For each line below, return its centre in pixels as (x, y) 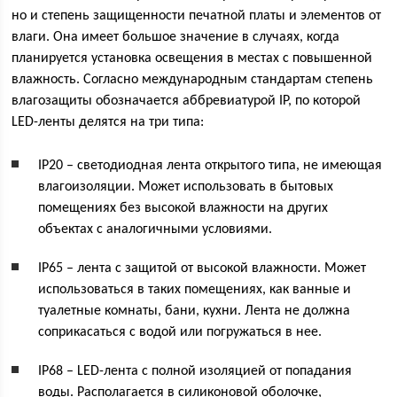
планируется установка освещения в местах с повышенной (192, 59)
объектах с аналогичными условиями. (156, 230)
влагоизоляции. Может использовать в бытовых (186, 187)
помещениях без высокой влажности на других (183, 209)
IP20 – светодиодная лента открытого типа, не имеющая (210, 166)
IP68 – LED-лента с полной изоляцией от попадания (195, 372)
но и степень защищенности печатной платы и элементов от (197, 16)
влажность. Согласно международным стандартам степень (193, 80)
